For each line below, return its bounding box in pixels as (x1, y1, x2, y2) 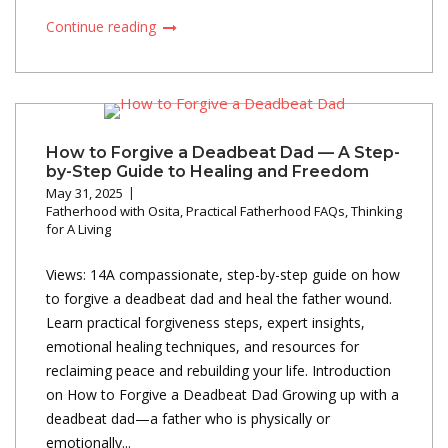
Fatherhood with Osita (46, 201, 180, 220)
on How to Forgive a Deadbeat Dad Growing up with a (46, 384, 399, 404)
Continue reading (46, 16, 160, 36)
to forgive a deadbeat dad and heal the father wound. (46, 288, 392, 308)
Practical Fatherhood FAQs (186, 201, 345, 220)
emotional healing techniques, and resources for (46, 336, 359, 356)
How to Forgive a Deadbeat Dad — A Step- (46, 142, 400, 162)
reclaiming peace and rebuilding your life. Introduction (46, 360, 391, 380)
